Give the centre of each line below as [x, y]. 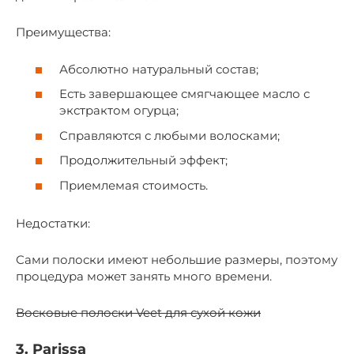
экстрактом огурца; [119, 110]
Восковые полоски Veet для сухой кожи [138, 312]
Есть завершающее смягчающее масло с [185, 94]
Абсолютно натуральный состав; [159, 69]
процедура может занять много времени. [144, 276]
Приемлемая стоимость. [134, 185]
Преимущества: [63, 32]
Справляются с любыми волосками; [169, 135]
